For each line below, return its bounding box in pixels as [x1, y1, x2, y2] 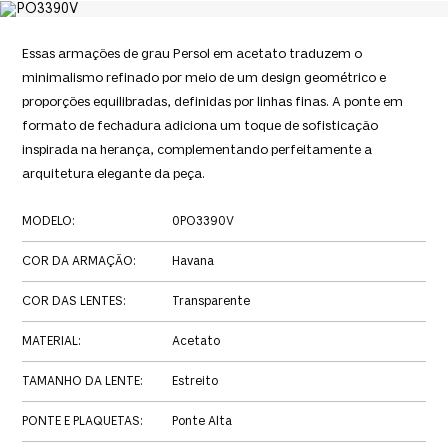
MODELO [22, 214, 73, 228]
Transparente [172, 294, 251, 308]
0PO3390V [172, 214, 235, 228]
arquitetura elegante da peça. [22, 166, 206, 182]
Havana [172, 254, 215, 268]
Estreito [172, 374, 219, 388]
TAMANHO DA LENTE [22, 374, 141, 388]
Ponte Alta [172, 414, 233, 428]
